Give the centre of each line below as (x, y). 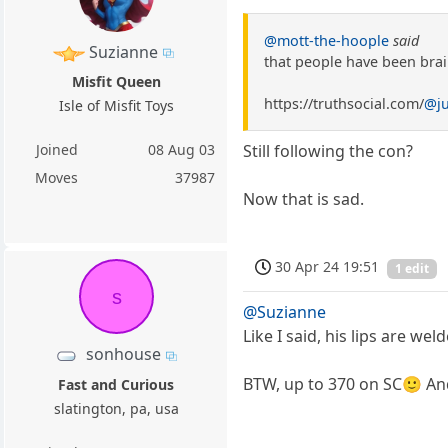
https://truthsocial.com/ (344, 104)
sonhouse (124, 354)
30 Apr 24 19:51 (327, 267)
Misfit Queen (116, 81)
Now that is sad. (304, 199)
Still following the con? (328, 151)
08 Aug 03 (182, 149)
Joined (56, 149)
